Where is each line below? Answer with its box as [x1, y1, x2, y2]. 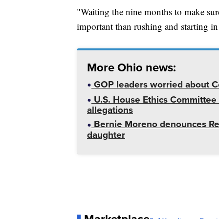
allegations [87, 103, 133, 117]
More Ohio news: [87, 58, 176, 76]
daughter [87, 127, 125, 142]
